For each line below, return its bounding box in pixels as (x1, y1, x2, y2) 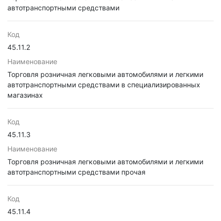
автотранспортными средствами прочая (7, 168, 146, 176)
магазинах (7, 91, 43, 99)
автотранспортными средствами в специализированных (7, 80, 200, 89)
